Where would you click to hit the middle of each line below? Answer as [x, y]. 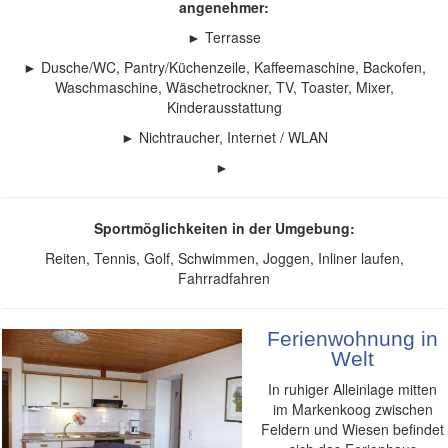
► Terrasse [224, 37]
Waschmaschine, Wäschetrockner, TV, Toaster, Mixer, [224, 87]
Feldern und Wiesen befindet [353, 429]
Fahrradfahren [224, 278]
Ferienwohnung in [353, 339]
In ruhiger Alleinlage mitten [353, 389]
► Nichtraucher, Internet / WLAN [224, 137]
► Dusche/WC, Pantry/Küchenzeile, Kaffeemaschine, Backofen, [224, 67]
